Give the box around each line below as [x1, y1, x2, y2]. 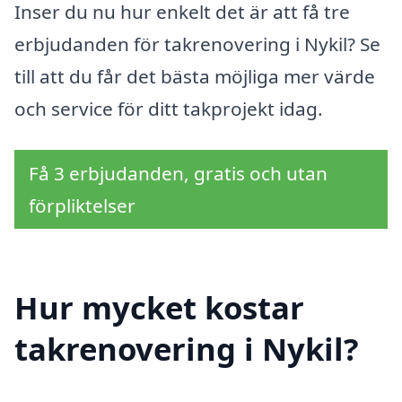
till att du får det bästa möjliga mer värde [14, 64, 375, 90]
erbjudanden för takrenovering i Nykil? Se [14, 31, 380, 57]
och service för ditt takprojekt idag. [14, 96, 323, 122]
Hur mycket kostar [14, 285, 304, 328]
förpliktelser [29, 192, 135, 218]
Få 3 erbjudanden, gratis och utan [29, 160, 328, 186]
